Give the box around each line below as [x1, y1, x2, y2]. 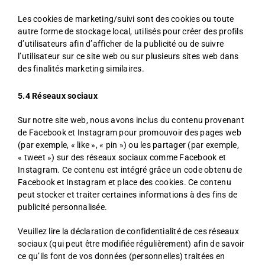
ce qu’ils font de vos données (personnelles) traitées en [18, 251, 225, 261]
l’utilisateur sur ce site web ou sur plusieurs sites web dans [18, 51, 239, 61]
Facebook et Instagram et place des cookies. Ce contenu [18, 177, 231, 187]
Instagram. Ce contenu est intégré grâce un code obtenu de [18, 165, 243, 174]
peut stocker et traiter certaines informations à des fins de [18, 190, 238, 199]
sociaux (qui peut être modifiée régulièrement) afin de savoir [18, 239, 245, 248]
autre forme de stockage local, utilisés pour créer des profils [18, 27, 243, 36]
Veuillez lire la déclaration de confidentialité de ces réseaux [18, 227, 239, 236]
